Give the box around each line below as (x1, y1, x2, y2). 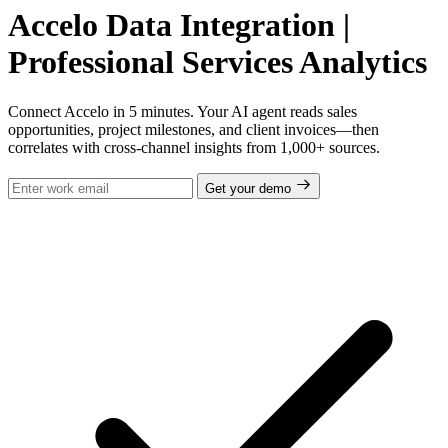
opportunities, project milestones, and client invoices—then (8, 120, 379, 138)
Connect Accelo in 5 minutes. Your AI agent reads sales (8, 102, 357, 120)
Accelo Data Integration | (8, 7, 350, 44)
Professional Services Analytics (8, 44, 427, 81)
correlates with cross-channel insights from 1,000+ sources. (8, 138, 380, 156)
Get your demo (205, 180, 295, 196)
